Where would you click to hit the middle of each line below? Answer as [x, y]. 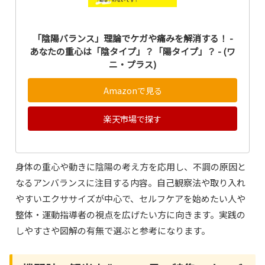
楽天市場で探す [132, 119]
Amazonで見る [132, 90]
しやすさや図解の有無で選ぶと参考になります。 [113, 231]
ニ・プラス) [132, 64]
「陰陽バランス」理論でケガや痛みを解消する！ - [132, 38]
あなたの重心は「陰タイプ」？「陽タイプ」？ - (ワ [132, 51]
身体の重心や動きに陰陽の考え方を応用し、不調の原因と [131, 167]
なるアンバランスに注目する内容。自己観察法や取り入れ [131, 183]
